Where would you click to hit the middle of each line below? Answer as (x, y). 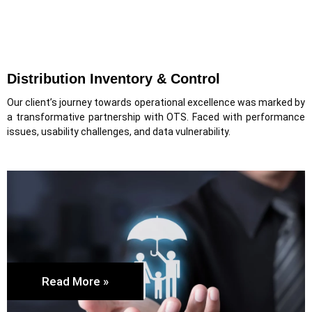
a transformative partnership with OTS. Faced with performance (156, 117)
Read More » (75, 282)
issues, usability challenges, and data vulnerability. (119, 131)
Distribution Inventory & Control (114, 78)
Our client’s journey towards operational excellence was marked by (156, 102)
